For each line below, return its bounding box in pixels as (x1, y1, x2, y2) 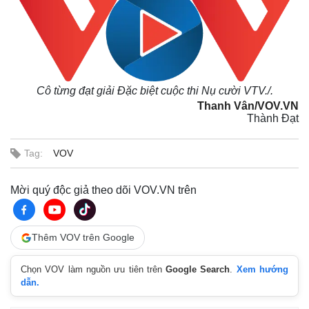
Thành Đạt (247, 112, 299, 124)
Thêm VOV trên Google (32, 232, 134, 243)
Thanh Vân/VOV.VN (197, 100, 299, 112)
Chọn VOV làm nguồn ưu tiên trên (21, 264, 166, 275)
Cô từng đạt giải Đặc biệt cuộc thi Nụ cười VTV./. (36, 85, 273, 97)
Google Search (166, 264, 230, 275)
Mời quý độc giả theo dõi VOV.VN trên (10, 184, 197, 196)
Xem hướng (236, 264, 289, 275)
